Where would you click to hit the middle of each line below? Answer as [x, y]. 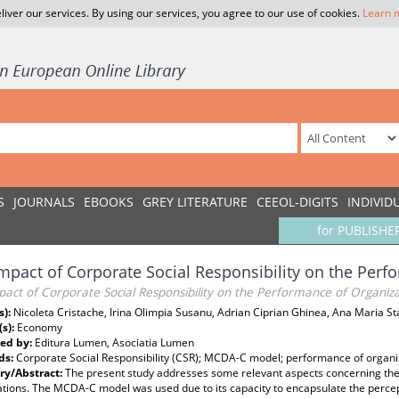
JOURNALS [44, 202]
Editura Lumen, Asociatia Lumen [114, 342]
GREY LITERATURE [195, 202]
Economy [40, 327]
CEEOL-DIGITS [297, 202]
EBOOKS [109, 202]
